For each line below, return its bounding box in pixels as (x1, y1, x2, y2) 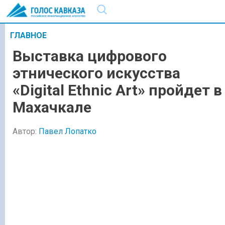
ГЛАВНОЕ (10, 31, 47, 40)
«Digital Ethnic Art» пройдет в (13, 81, 222, 99)
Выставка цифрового (13, 47, 167, 65)
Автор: (13, 126, 39, 136)
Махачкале (13, 98, 91, 117)
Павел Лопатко (39, 126, 96, 136)
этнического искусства (13, 64, 180, 82)
